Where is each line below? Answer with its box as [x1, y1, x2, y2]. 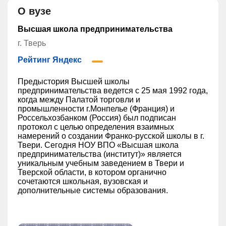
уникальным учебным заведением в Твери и [18, 159, 184, 167]
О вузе [18, 6, 51, 17]
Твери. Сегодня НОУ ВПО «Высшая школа [18, 141, 179, 149]
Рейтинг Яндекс [18, 55, 82, 64]
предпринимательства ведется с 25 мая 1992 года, [18, 86, 208, 95]
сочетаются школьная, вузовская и [18, 177, 148, 186]
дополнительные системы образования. [18, 186, 168, 195]
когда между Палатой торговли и [18, 95, 140, 104]
